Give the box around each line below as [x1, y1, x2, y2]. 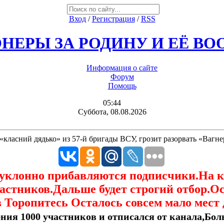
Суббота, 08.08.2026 [77, 107, 146, 116]
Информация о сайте [86, 63, 157, 72]
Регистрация [91, 14, 135, 23]
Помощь [107, 81, 136, 90]
